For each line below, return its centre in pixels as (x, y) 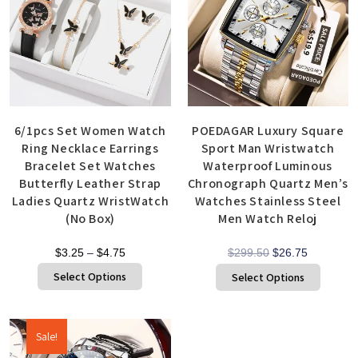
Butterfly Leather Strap (90, 184)
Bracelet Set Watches (90, 166)
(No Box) (90, 219)
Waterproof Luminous (268, 166)
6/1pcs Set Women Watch (90, 131)
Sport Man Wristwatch (268, 149)
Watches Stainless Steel (268, 201)
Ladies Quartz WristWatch (90, 201)
